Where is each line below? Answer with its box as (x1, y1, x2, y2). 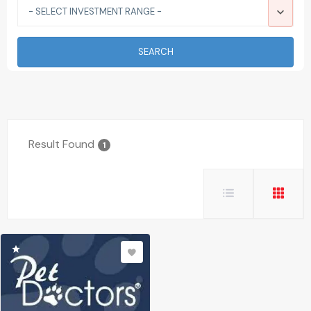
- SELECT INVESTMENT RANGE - (28, 6, 162, 18)
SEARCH (137, 46, 174, 58)
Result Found (28, 137, 94, 152)
